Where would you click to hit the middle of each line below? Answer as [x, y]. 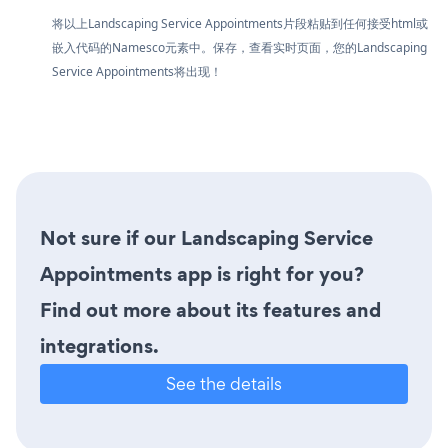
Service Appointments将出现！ [137, 71]
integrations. [99, 345]
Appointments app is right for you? [202, 273]
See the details [224, 383]
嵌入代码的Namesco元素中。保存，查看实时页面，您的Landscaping [239, 47]
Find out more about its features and [210, 309]
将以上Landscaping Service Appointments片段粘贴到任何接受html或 [240, 23]
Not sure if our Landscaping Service [206, 237]
